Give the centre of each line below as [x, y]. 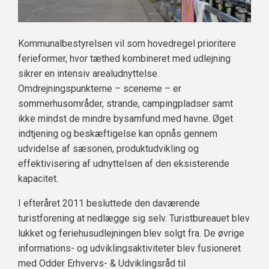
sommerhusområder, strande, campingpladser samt [125, 104]
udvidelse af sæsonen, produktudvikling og [108, 149]
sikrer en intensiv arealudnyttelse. [89, 74]
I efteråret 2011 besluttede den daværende [109, 204]
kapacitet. [38, 179]
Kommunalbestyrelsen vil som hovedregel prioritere [127, 44]
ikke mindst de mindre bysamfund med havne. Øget [125, 119]
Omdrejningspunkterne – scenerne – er [100, 89]
